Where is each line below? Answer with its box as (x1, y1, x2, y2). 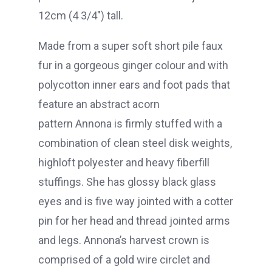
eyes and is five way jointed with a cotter (38, 195, 233, 208)
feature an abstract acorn (38, 98, 160, 111)
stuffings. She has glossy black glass (38, 175, 216, 189)
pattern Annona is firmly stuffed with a (38, 117, 222, 131)
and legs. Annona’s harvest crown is (38, 234, 209, 247)
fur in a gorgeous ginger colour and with (38, 59, 228, 72)
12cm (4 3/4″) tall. (38, 9, 123, 22)
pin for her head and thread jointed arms (38, 214, 230, 228)
